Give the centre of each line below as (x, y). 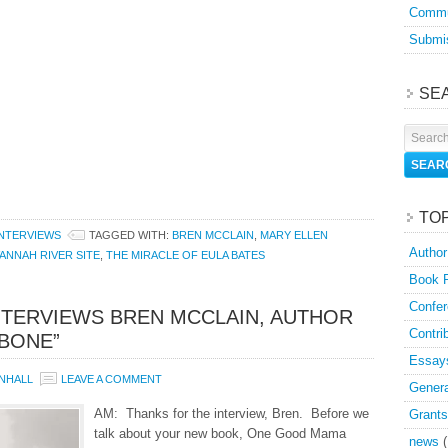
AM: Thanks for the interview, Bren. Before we (231, 413)
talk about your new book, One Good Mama (220, 433)
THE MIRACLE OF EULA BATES (185, 255)
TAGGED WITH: (130, 235)
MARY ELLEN (294, 235)
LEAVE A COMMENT (111, 379)
